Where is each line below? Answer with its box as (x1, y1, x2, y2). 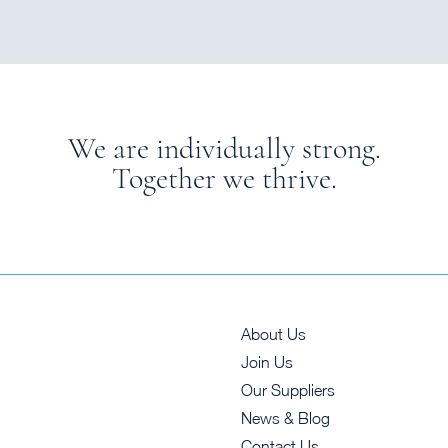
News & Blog (240, 408, 330, 427)
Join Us (240, 352, 293, 371)
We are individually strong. (67, 130, 381, 168)
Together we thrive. (111, 160, 337, 198)
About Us (240, 324, 306, 343)
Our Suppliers (240, 380, 335, 399)
